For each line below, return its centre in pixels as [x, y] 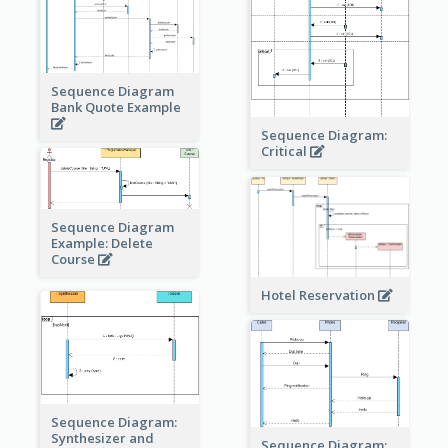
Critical [285, 151]
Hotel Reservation [319, 295]
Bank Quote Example [117, 107]
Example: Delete [101, 243]
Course [74, 259]
